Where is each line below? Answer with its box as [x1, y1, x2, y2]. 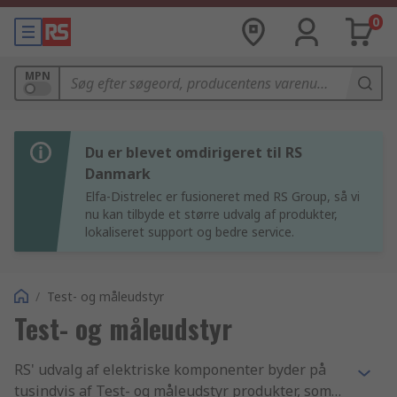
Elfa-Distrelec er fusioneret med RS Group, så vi [85, 188, 360, 205]
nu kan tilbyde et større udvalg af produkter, [85, 206, 338, 222]
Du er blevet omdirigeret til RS [85, 143, 302, 162]
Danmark [85, 164, 151, 183]
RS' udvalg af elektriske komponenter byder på [14, 360, 326, 379]
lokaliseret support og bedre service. [85, 223, 294, 240]
